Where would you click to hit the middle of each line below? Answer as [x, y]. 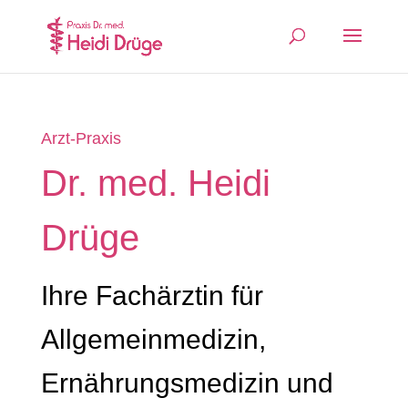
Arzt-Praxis [81, 138]
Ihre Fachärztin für [152, 296]
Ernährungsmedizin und [187, 383]
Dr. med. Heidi [155, 183]
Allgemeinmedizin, [153, 339]
